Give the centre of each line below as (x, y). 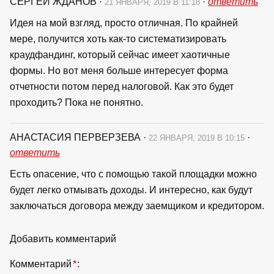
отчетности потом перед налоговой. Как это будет (122, 86)
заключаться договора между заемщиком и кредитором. (137, 206)
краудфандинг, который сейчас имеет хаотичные (120, 54)
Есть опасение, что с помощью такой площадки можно (133, 174)
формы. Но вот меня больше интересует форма (119, 70)
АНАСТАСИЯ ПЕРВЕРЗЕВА (76, 137)
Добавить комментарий (63, 239)
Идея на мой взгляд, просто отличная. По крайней (124, 23)
